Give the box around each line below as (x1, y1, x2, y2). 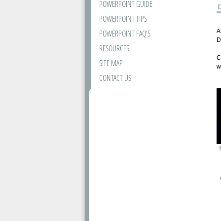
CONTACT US (99, 73, 131, 83)
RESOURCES (99, 43, 129, 54)
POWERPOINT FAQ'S (99, 28, 150, 39)
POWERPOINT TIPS (99, 13, 147, 24)
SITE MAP (99, 58, 123, 69)
